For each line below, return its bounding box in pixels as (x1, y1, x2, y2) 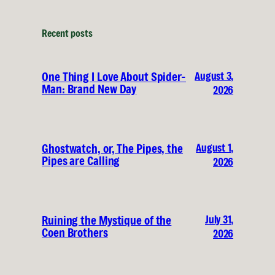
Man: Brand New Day (42, 82, 137, 97)
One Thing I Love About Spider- (42, 69, 186, 85)
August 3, (195, 69, 233, 83)
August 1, (196, 141, 233, 155)
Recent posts (42, 26, 93, 41)
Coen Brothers (42, 225, 108, 241)
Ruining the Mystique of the (42, 213, 172, 228)
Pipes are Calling (42, 153, 120, 169)
